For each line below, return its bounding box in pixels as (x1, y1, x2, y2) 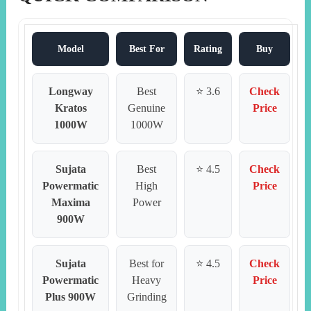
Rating (194, 44, 223, 55)
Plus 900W (45, 291, 96, 303)
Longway (48, 85, 93, 98)
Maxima (51, 196, 90, 209)
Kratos (54, 102, 87, 115)
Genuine (128, 102, 166, 115)
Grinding (126, 291, 167, 303)
